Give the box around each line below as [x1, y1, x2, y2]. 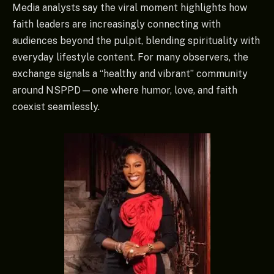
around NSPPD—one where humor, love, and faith [12, 84, 237, 96]
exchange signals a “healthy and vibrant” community [12, 67, 248, 80]
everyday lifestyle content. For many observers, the [12, 51, 248, 63]
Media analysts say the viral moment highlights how [12, 1, 247, 13]
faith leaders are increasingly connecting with [12, 18, 221, 30]
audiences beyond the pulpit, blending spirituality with [12, 34, 260, 46]
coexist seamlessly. [12, 100, 100, 113]
